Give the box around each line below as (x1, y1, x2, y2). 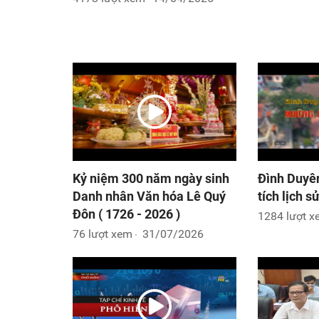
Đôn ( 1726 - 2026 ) (73, 206, 180, 221)
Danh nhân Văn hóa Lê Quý (73, 188, 226, 204)
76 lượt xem (73, 227, 132, 241)
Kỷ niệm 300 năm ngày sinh (73, 170, 229, 186)
